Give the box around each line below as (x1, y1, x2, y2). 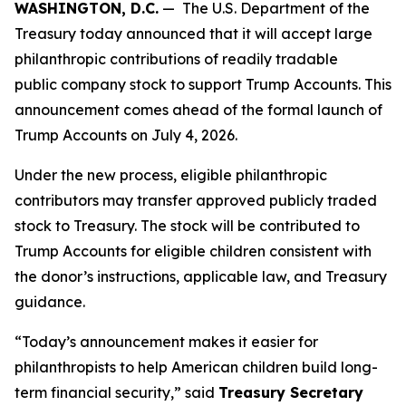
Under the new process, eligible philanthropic (14, 166, 327, 184)
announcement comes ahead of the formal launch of (14, 101, 382, 119)
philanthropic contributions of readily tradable (14, 50, 338, 68)
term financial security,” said (14, 383, 218, 401)
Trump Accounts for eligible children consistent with (14, 242, 372, 260)
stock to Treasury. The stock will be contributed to (14, 217, 360, 235)
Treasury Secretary (218, 383, 363, 401)
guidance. (14, 293, 89, 311)
